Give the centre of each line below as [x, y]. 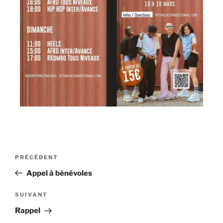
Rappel [28, 211]
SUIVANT [31, 195]
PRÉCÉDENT [37, 157]
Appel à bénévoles [59, 173]
